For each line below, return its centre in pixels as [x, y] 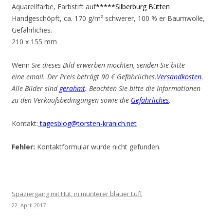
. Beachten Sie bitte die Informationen [143, 88]
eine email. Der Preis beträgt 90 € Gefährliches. [84, 77]
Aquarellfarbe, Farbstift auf [54, 7]
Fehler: [23, 147]
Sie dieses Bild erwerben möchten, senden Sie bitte [108, 65]
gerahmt [72, 88]
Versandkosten [179, 77]
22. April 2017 [29, 205]
